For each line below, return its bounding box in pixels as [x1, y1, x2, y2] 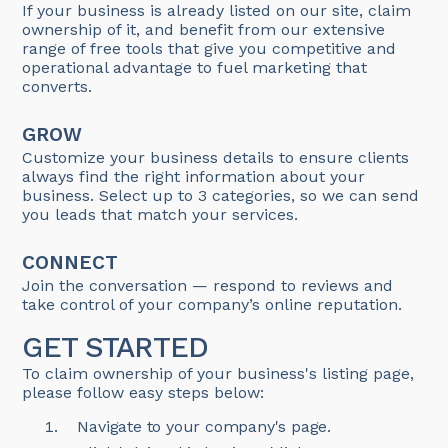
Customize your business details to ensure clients [22, 148, 410, 168]
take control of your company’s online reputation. [22, 295, 403, 315]
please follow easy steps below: [22, 383, 265, 403]
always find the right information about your [22, 167, 366, 187]
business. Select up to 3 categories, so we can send [22, 186, 420, 206]
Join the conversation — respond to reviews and [22, 276, 394, 296]
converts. [22, 77, 93, 97]
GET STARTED [22, 330, 209, 365]
